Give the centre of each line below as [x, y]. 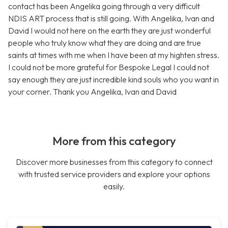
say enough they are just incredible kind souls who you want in [113, 80]
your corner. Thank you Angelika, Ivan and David [92, 92]
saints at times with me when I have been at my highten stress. [114, 55]
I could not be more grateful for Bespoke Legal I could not [109, 67]
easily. [114, 187]
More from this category [114, 141]
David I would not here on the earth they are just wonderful [109, 31]
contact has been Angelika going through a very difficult [104, 6]
